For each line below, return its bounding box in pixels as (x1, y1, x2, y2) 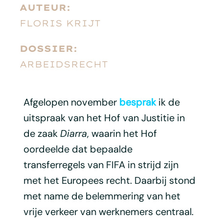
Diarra (60, 127, 87, 140)
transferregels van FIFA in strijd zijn (23, 158, 178, 171)
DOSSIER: (20, 43, 77, 54)
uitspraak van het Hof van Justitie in (23, 111, 185, 124)
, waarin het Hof (87, 127, 157, 140)
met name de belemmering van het (23, 189, 180, 202)
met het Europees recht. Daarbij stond (23, 174, 196, 187)
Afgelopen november (23, 95, 119, 109)
